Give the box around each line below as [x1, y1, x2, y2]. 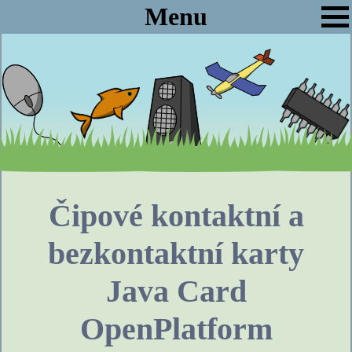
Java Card [105, 273, 247, 309]
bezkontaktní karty [48, 236, 304, 271]
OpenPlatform [79, 311, 273, 346]
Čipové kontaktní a [48, 198, 304, 233]
